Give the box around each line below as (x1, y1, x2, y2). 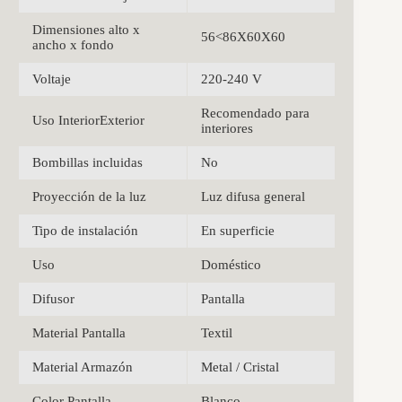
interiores (201, 120, 253, 135)
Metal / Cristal (201, 359, 279, 374)
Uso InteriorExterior (32, 112, 144, 127)
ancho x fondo (32, 37, 114, 52)
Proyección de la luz (32, 188, 146, 204)
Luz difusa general (201, 188, 305, 204)
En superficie (201, 223, 275, 238)
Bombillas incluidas (32, 154, 143, 170)
